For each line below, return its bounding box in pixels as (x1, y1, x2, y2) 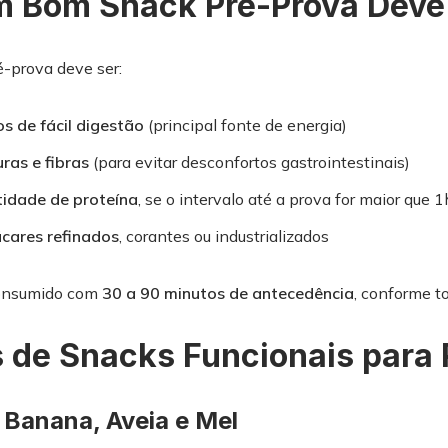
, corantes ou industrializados (118, 226, 329, 246)
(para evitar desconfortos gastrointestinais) (88, 152, 410, 172)
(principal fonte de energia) (143, 115, 347, 135)
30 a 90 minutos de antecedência (101, 283, 354, 303)
